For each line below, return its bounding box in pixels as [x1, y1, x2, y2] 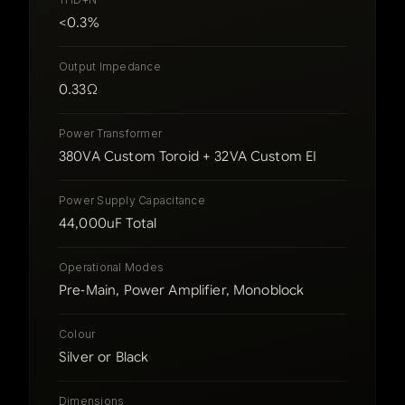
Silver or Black [59, 349, 149, 366]
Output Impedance [59, 60, 161, 74]
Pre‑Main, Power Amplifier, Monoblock [59, 282, 305, 299]
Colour [59, 327, 96, 342]
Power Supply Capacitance [59, 193, 205, 208]
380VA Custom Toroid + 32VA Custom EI [59, 148, 317, 165]
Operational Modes [59, 260, 165, 275]
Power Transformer [59, 127, 163, 141]
